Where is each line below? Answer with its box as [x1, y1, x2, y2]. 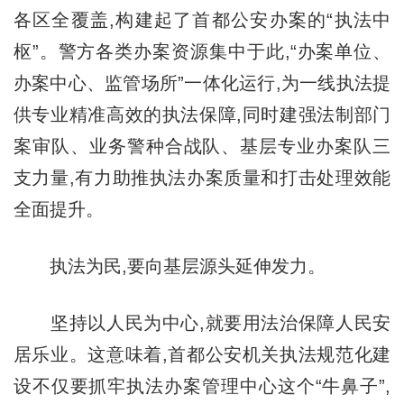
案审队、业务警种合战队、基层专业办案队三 [13, 135, 391, 156]
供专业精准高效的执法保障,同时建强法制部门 [13, 104, 391, 124]
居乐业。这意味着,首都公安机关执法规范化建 [13, 344, 391, 364]
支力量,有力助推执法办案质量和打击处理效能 [13, 167, 391, 188]
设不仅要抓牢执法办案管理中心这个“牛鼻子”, [13, 375, 391, 396]
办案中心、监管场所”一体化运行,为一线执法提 [13, 72, 391, 93]
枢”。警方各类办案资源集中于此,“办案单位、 [13, 41, 391, 61]
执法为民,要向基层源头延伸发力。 [13, 255, 326, 276]
